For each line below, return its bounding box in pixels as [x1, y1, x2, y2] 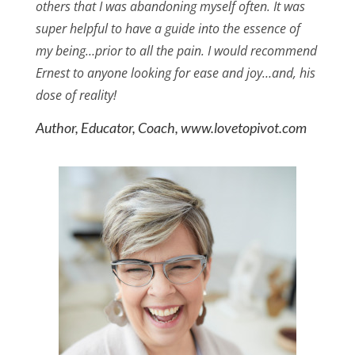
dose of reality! [35, 86, 116, 105]
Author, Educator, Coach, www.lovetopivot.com [36, 119, 307, 137]
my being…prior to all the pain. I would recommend [35, 42, 317, 60]
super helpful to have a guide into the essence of [35, 20, 300, 38]
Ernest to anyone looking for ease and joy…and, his [35, 64, 315, 82]
